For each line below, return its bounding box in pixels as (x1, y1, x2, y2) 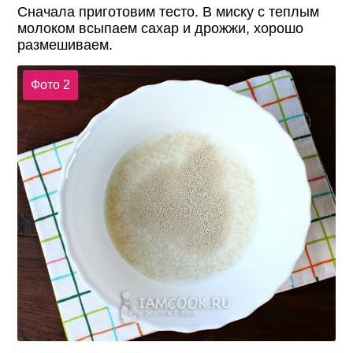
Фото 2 (30, 78, 70, 92)
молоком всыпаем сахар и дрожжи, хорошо (17, 20, 304, 36)
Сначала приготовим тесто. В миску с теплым (17, 3, 320, 20)
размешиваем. (17, 36, 113, 53)
